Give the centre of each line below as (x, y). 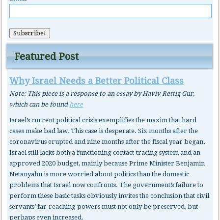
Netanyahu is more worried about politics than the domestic (99, 174)
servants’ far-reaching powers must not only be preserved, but (104, 206)
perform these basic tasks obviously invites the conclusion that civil (110, 195)
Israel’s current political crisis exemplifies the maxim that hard (103, 120)
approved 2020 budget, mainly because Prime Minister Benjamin (107, 163)
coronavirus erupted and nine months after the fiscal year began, (107, 141)
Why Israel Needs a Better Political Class (97, 81)
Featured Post (47, 56)
